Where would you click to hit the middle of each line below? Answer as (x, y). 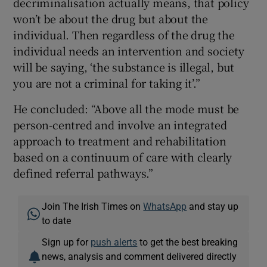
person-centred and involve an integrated (120, 125)
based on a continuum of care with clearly (123, 157)
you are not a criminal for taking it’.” (107, 83)
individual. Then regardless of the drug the (124, 35)
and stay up (213, 207)
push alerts (114, 242)
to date (57, 221)
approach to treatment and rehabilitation (120, 141)
